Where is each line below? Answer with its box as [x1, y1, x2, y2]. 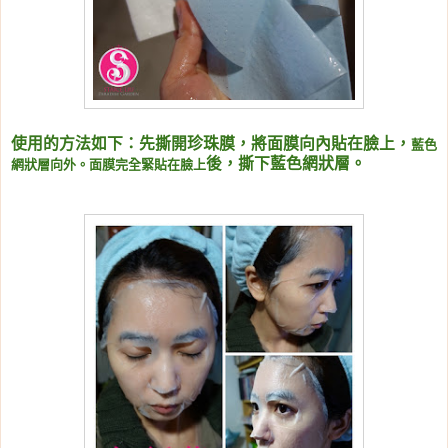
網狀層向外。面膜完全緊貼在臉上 [11, 157, 206, 173]
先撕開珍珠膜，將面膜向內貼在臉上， [139, 135, 411, 153]
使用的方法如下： [11, 135, 139, 153]
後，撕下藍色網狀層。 [206, 155, 366, 173]
